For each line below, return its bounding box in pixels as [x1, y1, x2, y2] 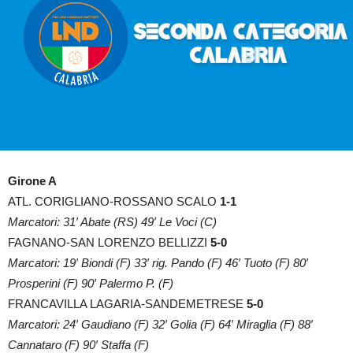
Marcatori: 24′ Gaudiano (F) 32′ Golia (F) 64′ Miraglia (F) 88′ [8, 317, 313, 331]
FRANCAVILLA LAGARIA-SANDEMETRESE [8, 296, 247, 310]
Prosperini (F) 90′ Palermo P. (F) [8, 276, 173, 290]
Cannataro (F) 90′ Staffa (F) [8, 337, 149, 351]
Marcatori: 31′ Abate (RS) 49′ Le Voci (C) [8, 214, 217, 229]
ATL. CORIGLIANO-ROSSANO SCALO [8, 194, 220, 208]
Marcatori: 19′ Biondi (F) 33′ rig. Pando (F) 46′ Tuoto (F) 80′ [8, 255, 308, 269]
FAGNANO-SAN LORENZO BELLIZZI [8, 235, 210, 249]
